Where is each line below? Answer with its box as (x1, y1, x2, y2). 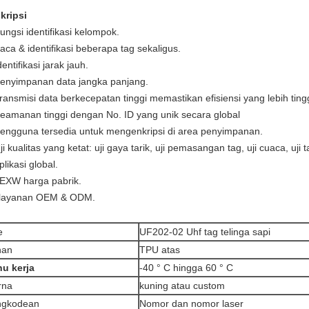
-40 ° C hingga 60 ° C (139, 262, 233, 273)
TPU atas (139, 244, 180, 255)
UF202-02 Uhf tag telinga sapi (139, 226, 270, 237)
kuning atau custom (139, 280, 225, 291)
